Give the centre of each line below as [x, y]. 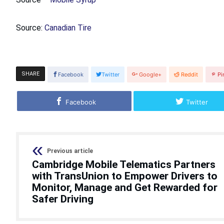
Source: [30, 27]
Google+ [150, 74]
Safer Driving [63, 199]
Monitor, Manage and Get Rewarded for [125, 187]
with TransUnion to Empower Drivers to [125, 176]
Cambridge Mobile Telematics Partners [124, 164]
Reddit [189, 74]
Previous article [70, 151]
